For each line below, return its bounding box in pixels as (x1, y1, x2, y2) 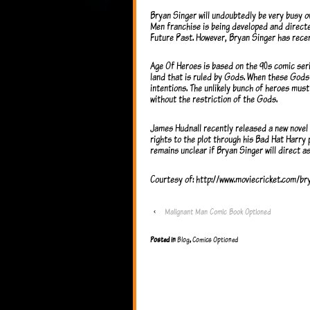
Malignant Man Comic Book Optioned (165, 206, 271, 218)
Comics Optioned (192, 234, 238, 246)
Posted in (150, 234, 177, 246)
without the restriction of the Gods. (150, 91, 277, 107)
